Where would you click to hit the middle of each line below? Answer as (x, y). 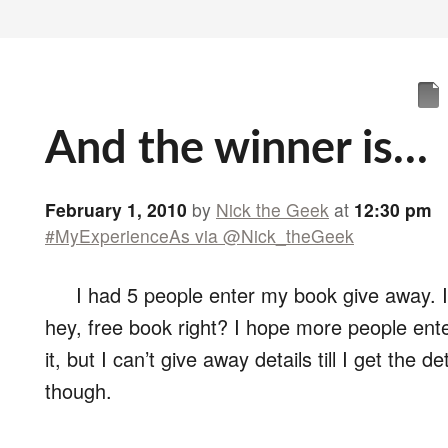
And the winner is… (236, 149)
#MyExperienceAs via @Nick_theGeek (199, 235)
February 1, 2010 (116, 209)
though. (78, 390)
